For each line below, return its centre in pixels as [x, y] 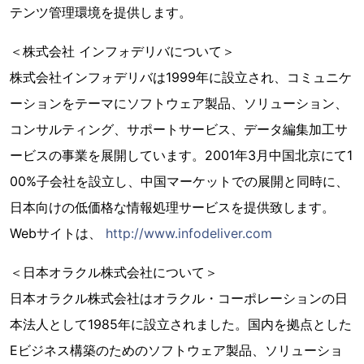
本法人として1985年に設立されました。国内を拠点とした [181, 324]
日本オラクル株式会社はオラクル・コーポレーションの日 [179, 298]
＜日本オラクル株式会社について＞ [114, 272]
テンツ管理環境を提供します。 [101, 12]
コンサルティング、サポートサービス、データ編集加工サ [179, 129]
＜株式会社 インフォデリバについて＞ [122, 51]
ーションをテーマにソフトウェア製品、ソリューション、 [179, 103]
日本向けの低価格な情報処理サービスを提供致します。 [172, 207]
